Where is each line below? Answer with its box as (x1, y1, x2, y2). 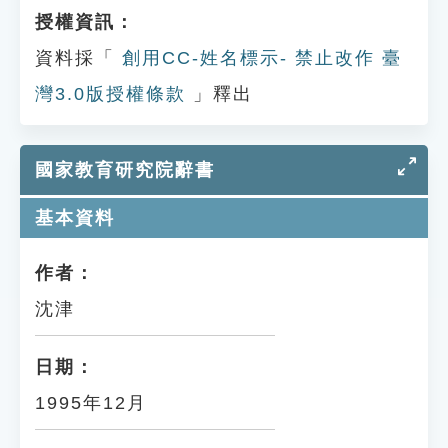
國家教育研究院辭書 (35, 160, 215, 180)
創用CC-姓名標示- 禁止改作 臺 (115, 48, 402, 68)
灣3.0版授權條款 (35, 84, 186, 104)
